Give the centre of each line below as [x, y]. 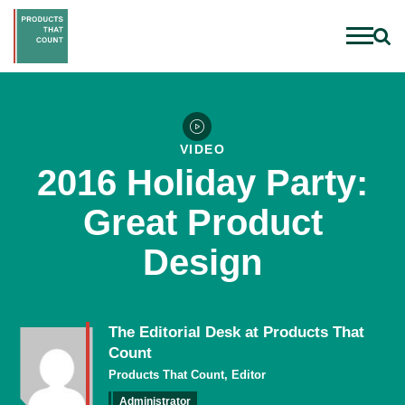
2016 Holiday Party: [202, 183]
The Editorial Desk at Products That [236, 332]
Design [202, 262]
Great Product [202, 222]
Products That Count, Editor [187, 375]
